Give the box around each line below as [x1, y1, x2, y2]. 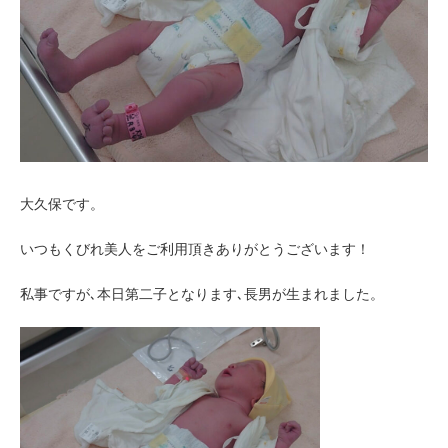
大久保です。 [20, 196, 104, 213]
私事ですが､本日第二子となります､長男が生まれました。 [20, 286, 384, 303]
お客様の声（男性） [175, 21, 283, 35]
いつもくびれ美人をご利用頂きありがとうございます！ [20, 241, 370, 258]
